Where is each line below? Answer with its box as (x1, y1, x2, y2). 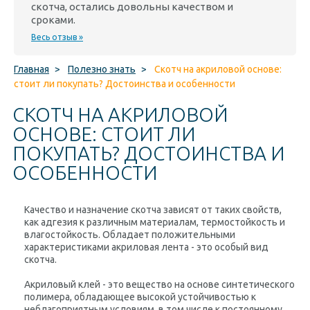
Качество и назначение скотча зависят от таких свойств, (24, 204, 282, 215)
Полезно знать (68, 64, 136, 75)
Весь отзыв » (31, 33, 83, 42)
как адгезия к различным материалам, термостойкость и (24, 217, 285, 228)
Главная (14, 64, 49, 75)
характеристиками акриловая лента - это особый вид (24, 241, 268, 253)
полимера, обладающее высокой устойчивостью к (24, 291, 256, 302)
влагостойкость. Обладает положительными (24, 229, 235, 240)
